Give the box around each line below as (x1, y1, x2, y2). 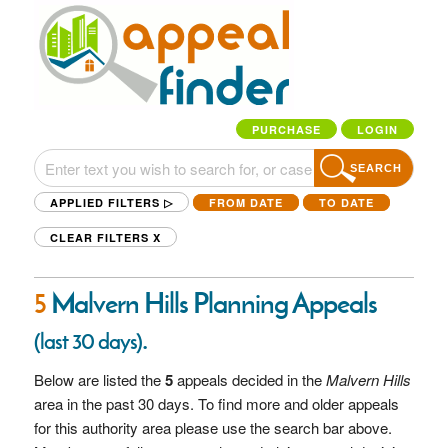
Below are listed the (33, 368, 165, 390)
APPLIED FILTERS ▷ (49, 195, 173, 210)
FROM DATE (208, 195, 283, 210)
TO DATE (318, 195, 374, 210)
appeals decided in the (172, 368, 326, 390)
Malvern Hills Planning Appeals (45, 285, 377, 321)
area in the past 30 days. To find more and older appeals (33, 392, 399, 414)
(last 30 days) (33, 326, 142, 355)
